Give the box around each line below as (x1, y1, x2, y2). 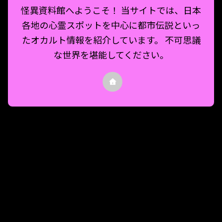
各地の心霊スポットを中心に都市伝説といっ (22, 18, 200, 31)
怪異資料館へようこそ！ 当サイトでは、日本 (21, 3, 201, 16)
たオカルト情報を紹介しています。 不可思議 (21, 33, 201, 46)
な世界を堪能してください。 (54, 48, 168, 61)
